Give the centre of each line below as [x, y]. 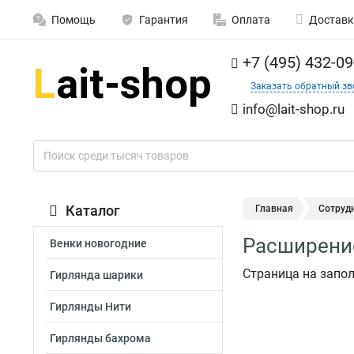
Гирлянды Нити [90, 307]
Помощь [73, 20]
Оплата [251, 20]
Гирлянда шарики [96, 275]
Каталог [93, 211]
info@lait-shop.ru [294, 109]
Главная [274, 209]
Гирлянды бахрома [100, 338]
